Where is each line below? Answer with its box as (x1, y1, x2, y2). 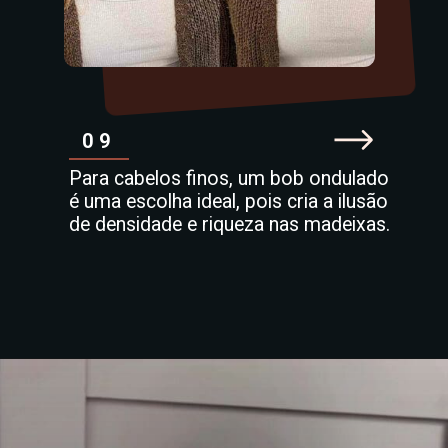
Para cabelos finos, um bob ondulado (68, 167, 389, 191)
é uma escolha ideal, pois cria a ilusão (68, 190, 388, 214)
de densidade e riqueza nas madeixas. (68, 213, 390, 237)
